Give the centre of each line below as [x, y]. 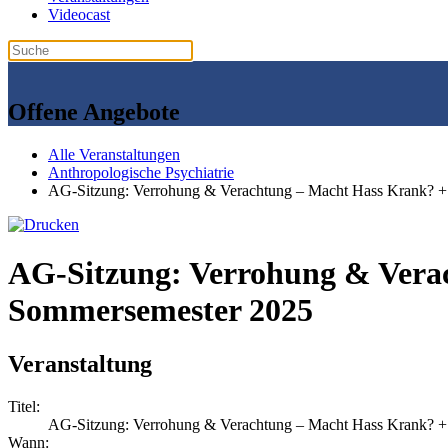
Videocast [79, 14]
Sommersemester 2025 [160, 310]
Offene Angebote [94, 111]
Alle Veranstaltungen [114, 154]
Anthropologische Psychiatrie [141, 172]
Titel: [24, 406]
